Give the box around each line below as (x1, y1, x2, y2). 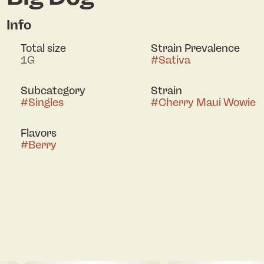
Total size (20, 41, 66, 55)
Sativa (158, 53, 190, 67)
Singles (28, 95, 64, 109)
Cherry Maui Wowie (158, 95, 256, 109)
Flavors (20, 126, 57, 140)
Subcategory (20, 84, 85, 97)
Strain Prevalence (150, 41, 240, 55)
